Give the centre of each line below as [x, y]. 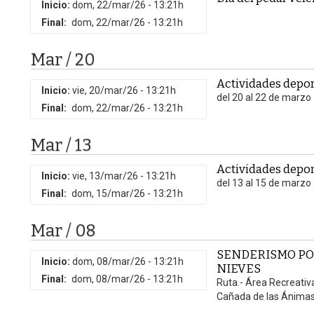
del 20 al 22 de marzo [264, 97]
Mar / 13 [61, 145]
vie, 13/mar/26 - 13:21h [124, 176]
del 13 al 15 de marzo [264, 183]
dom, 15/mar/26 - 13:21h [127, 193]
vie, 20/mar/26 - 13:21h [124, 90]
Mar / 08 [63, 231]
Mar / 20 [63, 60]
